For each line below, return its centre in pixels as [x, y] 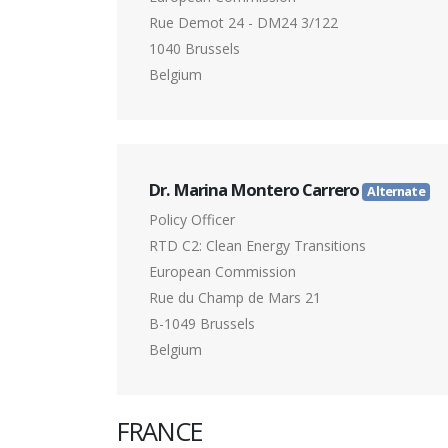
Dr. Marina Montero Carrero [256, 190]
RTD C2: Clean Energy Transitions [257, 246]
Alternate [396, 192]
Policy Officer [192, 220]
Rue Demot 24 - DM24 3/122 [243, 23]
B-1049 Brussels [202, 324]
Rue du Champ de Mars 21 [235, 298]
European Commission [222, 272]
